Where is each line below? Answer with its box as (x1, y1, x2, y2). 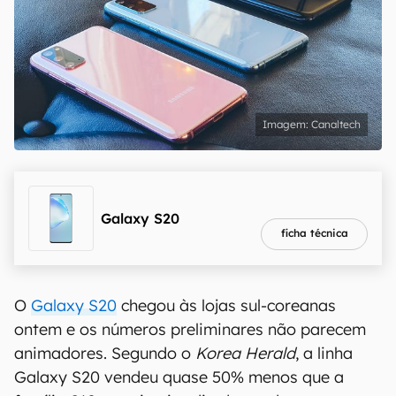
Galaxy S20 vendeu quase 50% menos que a (14, 367, 344, 387)
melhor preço (280, 187, 348, 201)
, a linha (295, 343, 353, 363)
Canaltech (311, 118, 361, 131)
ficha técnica (280, 226, 348, 240)
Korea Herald (195, 343, 295, 363)
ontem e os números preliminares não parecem (14, 319, 366, 339)
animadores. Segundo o (14, 343, 195, 363)
